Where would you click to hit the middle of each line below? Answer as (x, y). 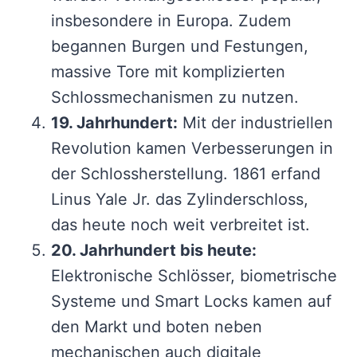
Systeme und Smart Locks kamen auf (191, 301)
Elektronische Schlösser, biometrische (194, 275)
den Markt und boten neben (157, 326)
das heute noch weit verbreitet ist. (180, 224)
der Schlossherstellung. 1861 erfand (186, 173)
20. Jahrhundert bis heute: (154, 250)
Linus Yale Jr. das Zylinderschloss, (180, 199)
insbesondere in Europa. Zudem (171, 20)
